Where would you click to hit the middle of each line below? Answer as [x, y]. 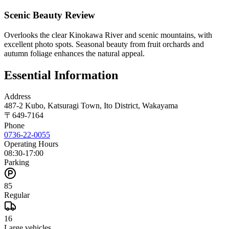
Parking [17, 163]
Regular [17, 195]
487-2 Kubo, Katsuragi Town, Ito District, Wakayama [91, 106]
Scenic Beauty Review [50, 15]
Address [17, 97]
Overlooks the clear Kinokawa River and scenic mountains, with [108, 35]
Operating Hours [31, 144]
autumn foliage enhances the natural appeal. [74, 53]
